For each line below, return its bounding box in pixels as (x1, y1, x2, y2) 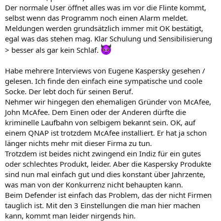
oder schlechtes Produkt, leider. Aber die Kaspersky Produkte (5, 159, 211, 169)
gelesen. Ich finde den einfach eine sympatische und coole (5, 76, 202, 86)
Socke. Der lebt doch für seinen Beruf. (5, 86, 133, 96)
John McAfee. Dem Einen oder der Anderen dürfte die (5, 107, 186, 117)
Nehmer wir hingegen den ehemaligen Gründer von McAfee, (5, 97, 211, 107)
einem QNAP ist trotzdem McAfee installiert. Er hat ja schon (5, 128, 207, 138)
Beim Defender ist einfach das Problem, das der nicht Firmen (5, 190, 212, 200)
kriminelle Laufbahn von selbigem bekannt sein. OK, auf (5, 117, 195, 127)
